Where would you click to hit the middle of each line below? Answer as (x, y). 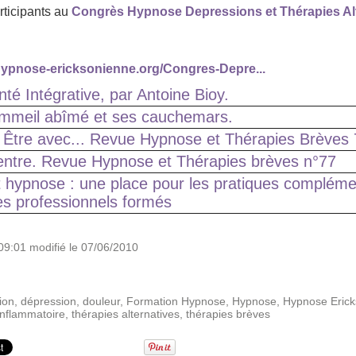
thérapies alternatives (126, 314)
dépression (48, 302)
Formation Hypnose (176, 302)
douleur (101, 302)
